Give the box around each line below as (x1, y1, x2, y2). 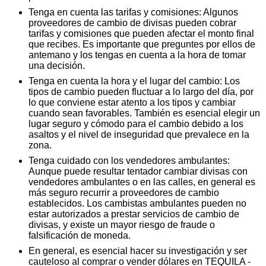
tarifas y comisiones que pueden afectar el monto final (28, 28, 254, 39)
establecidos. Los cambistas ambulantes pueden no (28, 198, 246, 208)
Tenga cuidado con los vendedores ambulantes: (28, 155, 230, 166)
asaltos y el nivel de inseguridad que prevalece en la (28, 129, 249, 140)
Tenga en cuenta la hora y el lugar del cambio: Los (28, 75, 240, 86)
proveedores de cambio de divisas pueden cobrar (28, 17, 236, 28)
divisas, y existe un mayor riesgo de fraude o (28, 219, 215, 230)
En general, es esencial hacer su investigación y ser (28, 245, 247, 256)
